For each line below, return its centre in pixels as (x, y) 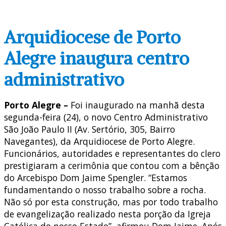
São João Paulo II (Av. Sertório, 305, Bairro (90, 129)
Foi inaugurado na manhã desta (136, 105)
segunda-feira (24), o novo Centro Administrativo (106, 117)
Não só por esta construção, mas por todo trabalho (111, 202)
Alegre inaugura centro (97, 58)
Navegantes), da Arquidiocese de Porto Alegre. (99, 142)
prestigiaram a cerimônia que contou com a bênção (112, 166)
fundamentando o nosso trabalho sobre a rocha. (105, 190)
